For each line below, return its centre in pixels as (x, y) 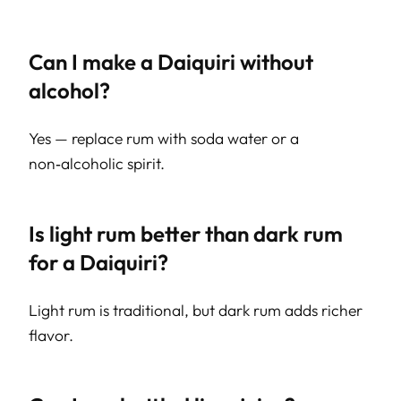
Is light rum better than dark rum (186, 234)
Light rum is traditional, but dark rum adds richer (196, 311)
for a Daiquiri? (98, 263)
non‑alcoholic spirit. (97, 164)
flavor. (51, 336)
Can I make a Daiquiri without (171, 62)
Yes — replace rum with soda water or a (164, 139)
